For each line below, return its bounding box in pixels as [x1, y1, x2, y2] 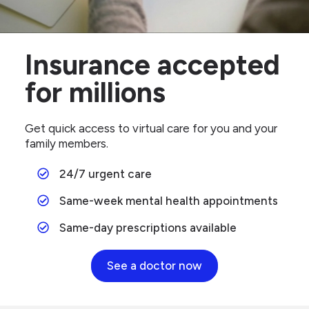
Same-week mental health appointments [59, 193, 278, 208]
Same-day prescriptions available [59, 220, 237, 235]
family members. [25, 136, 108, 150]
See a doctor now [107, 259, 202, 273]
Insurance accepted [25, 47, 280, 81]
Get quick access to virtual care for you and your [25, 121, 277, 135]
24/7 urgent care [59, 167, 152, 181]
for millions [25, 74, 166, 109]
